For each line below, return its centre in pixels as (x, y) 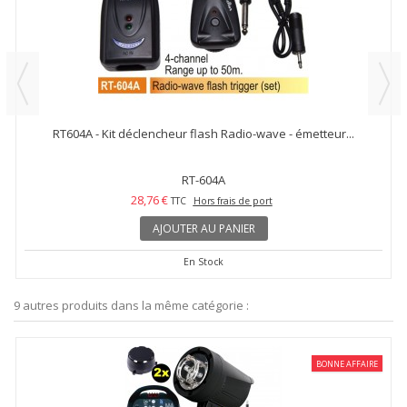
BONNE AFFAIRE (347, 364)
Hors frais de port (233, 201)
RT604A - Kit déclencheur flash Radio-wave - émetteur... (203, 134)
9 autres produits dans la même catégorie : (131, 305)
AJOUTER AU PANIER (203, 228)
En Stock (203, 262)
